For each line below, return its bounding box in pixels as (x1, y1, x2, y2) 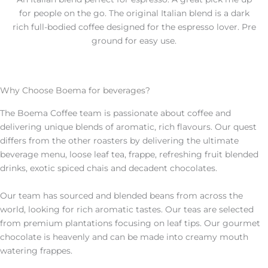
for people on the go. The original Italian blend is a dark (19, 8, 249, 18)
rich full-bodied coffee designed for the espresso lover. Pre (12, 22, 256, 32)
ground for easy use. (92, 35, 176, 45)
